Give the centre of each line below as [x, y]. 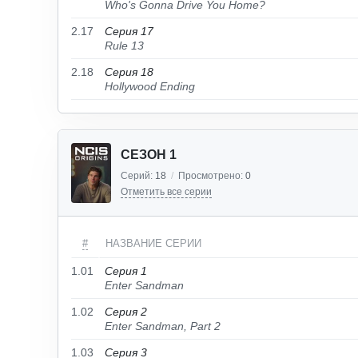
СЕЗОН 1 [149, 155]
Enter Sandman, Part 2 [163, 326]
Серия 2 [126, 312]
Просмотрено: [212, 176]
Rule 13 [124, 46]
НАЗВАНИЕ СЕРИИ [153, 243]
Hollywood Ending [150, 86]
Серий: [138, 176]
